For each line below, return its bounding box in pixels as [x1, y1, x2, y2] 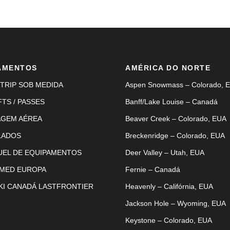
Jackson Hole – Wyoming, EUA [125, 199, 226, 207]
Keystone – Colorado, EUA [125, 216, 212, 224]
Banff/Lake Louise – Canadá [125, 97, 218, 106]
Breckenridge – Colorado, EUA [125, 131, 225, 140]
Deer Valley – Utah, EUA [125, 148, 204, 157]
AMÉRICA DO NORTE [125, 63, 210, 72]
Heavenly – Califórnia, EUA [125, 182, 213, 190]
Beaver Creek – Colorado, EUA [125, 114, 226, 123]
